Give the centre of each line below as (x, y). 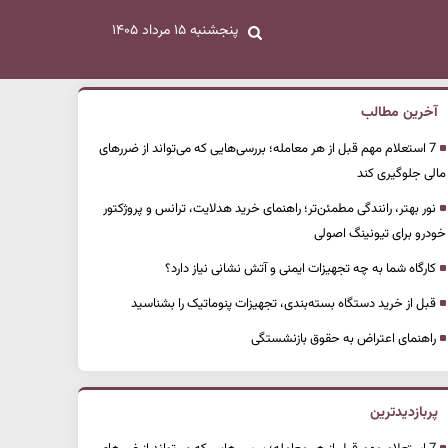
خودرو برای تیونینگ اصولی (380, 234)
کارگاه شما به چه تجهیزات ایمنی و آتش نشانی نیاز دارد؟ (300, 269)
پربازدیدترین (404, 413)
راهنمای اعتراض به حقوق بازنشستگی (343, 339)
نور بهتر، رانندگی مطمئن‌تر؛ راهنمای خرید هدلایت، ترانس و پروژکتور (269, 209)
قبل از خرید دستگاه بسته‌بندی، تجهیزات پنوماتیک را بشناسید (283, 304)
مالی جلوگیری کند (401, 174)
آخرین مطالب (399, 113)
